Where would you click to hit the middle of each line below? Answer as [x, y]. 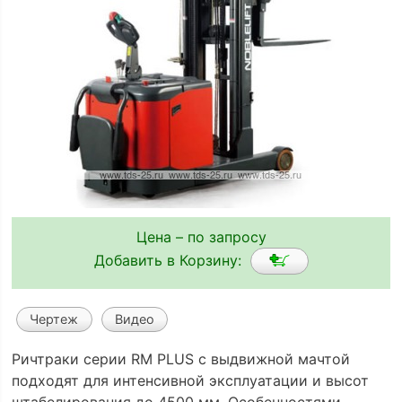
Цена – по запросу [201, 236]
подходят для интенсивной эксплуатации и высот [190, 381]
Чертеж [54, 319]
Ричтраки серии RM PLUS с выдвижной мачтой [180, 359]
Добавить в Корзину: [172, 260]
